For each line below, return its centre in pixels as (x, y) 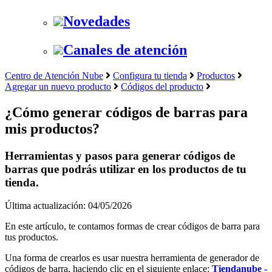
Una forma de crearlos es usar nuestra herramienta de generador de (132, 258)
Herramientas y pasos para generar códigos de (120, 155)
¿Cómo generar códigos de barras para (126, 112)
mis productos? (52, 128)
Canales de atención (125, 50)
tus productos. (32, 237)
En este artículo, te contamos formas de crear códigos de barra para (132, 226)
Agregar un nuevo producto (58, 86)
